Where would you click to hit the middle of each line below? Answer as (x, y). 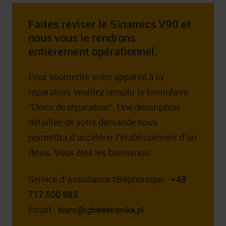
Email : (43, 209)
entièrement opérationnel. (93, 51)
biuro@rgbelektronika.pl (101, 210)
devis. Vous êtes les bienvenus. (90, 153)
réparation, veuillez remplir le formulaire (108, 92)
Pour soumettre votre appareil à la (96, 77)
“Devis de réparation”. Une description (104, 107)
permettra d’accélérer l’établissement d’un (112, 137)
